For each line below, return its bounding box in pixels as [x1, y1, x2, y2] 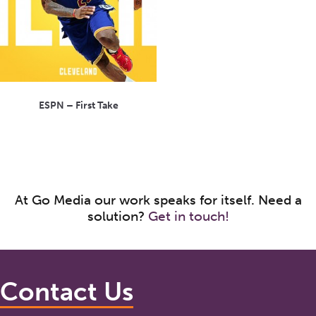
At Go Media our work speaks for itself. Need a [14, 191, 302, 208]
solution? [87, 207, 148, 224]
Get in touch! [147, 207, 229, 224]
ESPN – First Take [38, 99, 119, 111]
